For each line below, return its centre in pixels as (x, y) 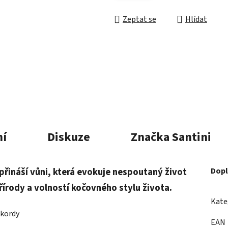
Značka (150, 137)
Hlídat (196, 20)
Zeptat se (139, 20)
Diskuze (68, 137)
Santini (190, 137)
